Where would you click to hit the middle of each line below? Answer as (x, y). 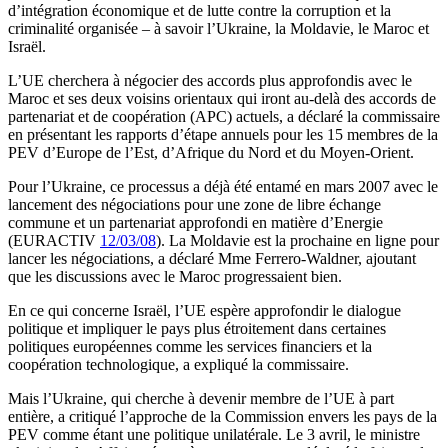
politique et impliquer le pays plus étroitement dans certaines (197, 329)
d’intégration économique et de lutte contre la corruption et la (199, 11)
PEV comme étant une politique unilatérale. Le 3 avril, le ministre (214, 435)
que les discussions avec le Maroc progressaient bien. (175, 277)
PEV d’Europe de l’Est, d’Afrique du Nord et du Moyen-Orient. (211, 153)
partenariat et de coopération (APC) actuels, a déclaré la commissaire (224, 117)
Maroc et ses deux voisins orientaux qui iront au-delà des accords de (222, 99)
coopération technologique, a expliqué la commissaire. (178, 365)
